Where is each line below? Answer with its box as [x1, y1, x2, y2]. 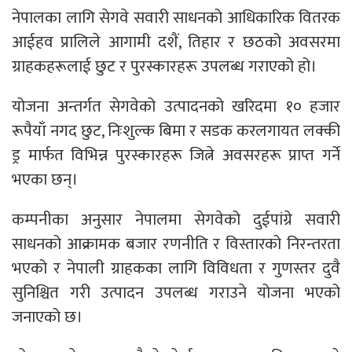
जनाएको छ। [12, 302, 82, 331]
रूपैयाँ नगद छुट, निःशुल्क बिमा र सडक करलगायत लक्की [12, 116, 340, 145]
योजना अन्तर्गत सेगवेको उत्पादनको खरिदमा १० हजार [12, 92, 340, 120]
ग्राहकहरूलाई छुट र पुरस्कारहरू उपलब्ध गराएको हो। [12, 52, 317, 80]
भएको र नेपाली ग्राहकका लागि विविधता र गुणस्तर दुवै [12, 254, 340, 282]
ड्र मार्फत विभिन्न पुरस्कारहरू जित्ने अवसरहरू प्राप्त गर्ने [12, 141, 340, 169]
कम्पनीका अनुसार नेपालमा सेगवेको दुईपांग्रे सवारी [12, 205, 340, 233]
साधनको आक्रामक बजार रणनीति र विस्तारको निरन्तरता [12, 229, 340, 258]
